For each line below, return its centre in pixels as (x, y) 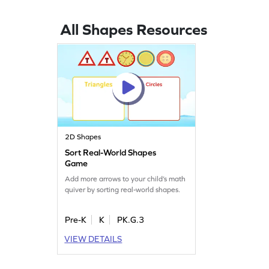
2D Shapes (83, 137)
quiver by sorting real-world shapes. (123, 189)
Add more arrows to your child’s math (125, 179)
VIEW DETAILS (93, 239)
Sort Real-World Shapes (111, 152)
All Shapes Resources (134, 29)
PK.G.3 (131, 219)
